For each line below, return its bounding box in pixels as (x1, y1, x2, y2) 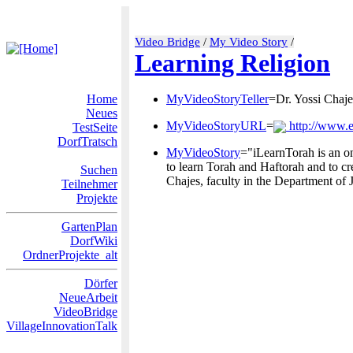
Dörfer (84, 277, 117, 290)
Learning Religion (135, 49, 330, 77)
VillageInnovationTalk (6, 319, 117, 333)
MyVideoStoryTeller (166, 92, 269, 106)
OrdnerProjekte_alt (23, 248, 117, 262)
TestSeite (72, 121, 117, 134)
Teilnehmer (61, 177, 117, 191)
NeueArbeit (59, 291, 117, 304)
